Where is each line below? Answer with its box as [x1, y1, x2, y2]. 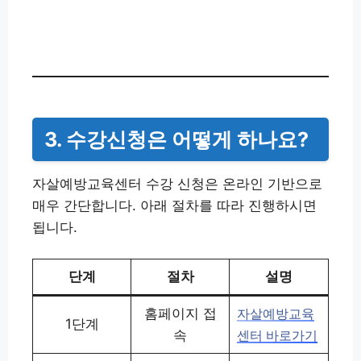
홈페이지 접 [143, 305, 217, 322]
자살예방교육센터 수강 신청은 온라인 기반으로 [32, 176, 322, 193]
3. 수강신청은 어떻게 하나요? [44, 127, 309, 152]
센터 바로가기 [236, 329, 317, 343]
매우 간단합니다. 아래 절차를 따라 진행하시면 [32, 197, 317, 214]
